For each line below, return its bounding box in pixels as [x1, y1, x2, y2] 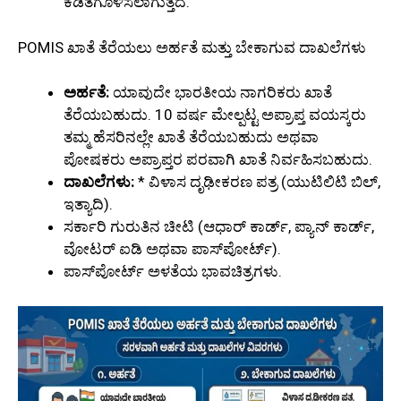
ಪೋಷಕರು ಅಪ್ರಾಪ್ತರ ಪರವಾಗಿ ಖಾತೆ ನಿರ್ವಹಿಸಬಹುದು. [64, 150, 372, 169]
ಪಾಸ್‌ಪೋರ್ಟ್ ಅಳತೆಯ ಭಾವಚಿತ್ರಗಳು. [64, 262, 282, 281]
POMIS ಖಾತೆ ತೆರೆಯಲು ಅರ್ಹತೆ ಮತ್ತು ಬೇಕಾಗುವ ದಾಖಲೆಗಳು [18, 38, 366, 56]
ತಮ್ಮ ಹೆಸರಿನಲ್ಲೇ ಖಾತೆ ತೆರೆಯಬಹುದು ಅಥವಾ [64, 128, 319, 147]
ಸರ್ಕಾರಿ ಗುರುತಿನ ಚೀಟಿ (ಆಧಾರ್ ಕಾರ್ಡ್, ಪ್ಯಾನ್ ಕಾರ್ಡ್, [64, 218, 374, 236]
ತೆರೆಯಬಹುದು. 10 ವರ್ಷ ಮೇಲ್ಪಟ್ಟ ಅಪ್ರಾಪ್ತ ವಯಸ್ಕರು [64, 106, 366, 124]
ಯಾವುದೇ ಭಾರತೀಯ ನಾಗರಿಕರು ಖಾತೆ [109, 83, 332, 102]
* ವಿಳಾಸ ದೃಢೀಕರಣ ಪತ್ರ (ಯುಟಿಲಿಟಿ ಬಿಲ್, [134, 173, 380, 192]
